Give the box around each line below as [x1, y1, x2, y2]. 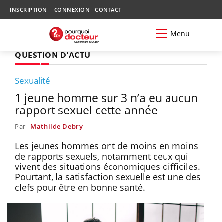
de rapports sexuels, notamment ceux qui [15, 150, 188, 162]
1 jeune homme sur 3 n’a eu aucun [15, 89, 198, 106]
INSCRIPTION [10, 6, 47, 13]
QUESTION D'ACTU [15, 49, 91, 60]
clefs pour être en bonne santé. [15, 181, 145, 193]
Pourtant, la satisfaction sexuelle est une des [15, 170, 201, 183]
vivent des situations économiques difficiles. [15, 160, 200, 172]
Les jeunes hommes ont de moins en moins [15, 139, 198, 152]
